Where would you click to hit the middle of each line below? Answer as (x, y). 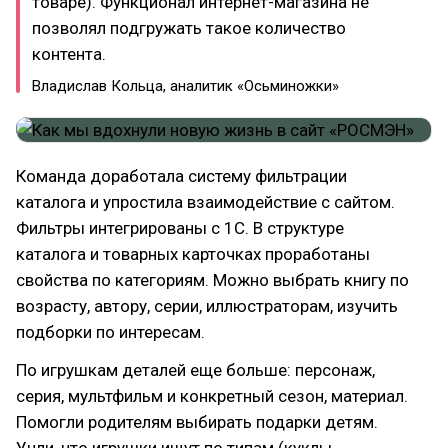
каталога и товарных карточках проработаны (193, 253)
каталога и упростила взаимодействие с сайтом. (205, 201)
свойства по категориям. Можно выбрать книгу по (212, 279)
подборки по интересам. (110, 331)
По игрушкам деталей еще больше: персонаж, (195, 369)
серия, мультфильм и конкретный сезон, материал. (212, 395)
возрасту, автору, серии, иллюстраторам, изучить (207, 305)
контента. (69, 53)
